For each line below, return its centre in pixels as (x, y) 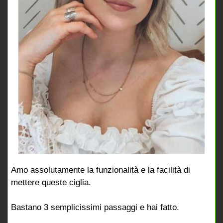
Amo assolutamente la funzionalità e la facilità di (101, 170)
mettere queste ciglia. (51, 182)
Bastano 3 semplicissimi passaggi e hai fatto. (95, 207)
